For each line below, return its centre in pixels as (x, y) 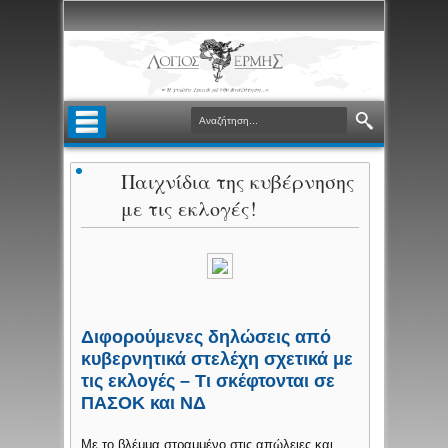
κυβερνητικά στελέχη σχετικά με (217, 359)
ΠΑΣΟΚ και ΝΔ (144, 403)
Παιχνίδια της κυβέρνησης (238, 182)
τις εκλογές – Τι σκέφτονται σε (208, 381)
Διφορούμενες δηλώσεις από (206, 337)
